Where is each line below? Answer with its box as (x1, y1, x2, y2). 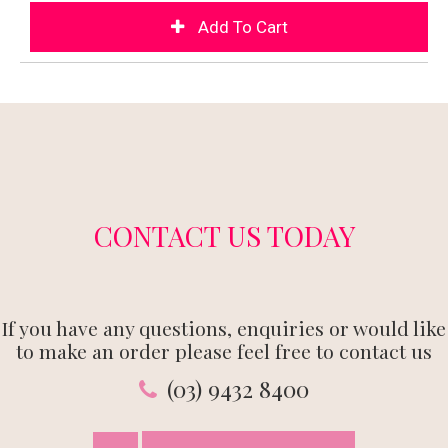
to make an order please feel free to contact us (16, 337, 432, 364)
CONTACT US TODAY (93, 216, 355, 254)
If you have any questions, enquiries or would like (2, 314, 446, 341)
